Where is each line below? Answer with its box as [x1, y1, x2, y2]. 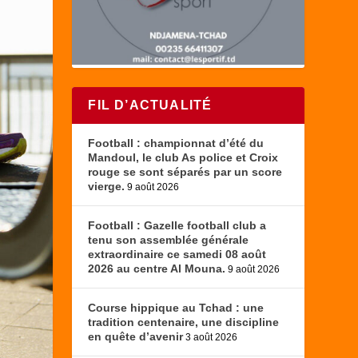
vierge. [88, 180, 125, 193]
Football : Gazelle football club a [88, 219, 267, 233]
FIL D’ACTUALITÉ [88, 98, 213, 113]
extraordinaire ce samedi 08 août [88, 248, 267, 261]
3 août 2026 [185, 332, 238, 344]
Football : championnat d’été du [88, 137, 265, 150]
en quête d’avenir [88, 330, 184, 344]
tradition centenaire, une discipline [88, 316, 280, 329]
